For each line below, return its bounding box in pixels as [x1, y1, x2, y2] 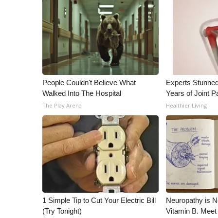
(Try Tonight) [42, 207, 82, 215]
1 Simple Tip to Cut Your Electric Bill [42, 196, 156, 204]
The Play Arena [42, 102, 82, 109]
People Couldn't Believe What [42, 78, 136, 87]
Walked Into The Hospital [42, 89, 121, 97]
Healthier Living [166, 102, 207, 109]
